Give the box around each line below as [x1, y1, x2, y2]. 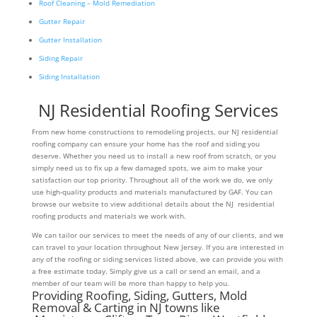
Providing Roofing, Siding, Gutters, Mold [31, 287, 247, 304]
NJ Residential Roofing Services [38, 98, 279, 122]
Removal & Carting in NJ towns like [31, 299, 220, 316]
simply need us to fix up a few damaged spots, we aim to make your [31, 163, 263, 173]
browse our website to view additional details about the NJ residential [31, 199, 275, 209]
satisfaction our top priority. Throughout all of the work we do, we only [31, 175, 272, 185]
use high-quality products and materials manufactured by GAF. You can [31, 187, 272, 197]
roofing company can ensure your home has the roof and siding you [31, 139, 260, 149]
